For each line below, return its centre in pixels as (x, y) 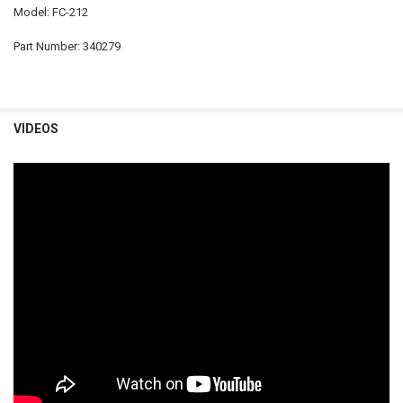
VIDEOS (36, 128)
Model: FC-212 (50, 12)
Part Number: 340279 (67, 47)
